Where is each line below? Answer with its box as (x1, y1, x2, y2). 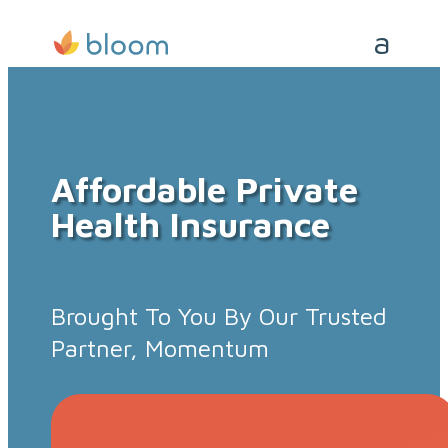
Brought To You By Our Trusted (51, 302, 388, 331)
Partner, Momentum (51, 334, 270, 363)
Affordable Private (51, 168, 359, 210)
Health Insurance (51, 203, 331, 245)
